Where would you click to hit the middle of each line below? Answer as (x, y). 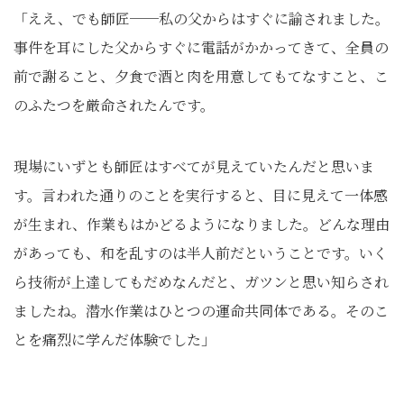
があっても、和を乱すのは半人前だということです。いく (201, 253)
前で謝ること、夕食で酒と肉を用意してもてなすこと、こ (201, 76)
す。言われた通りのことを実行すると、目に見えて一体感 (201, 195)
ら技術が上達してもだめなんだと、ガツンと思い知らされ (201, 282)
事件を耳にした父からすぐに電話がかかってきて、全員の (201, 47)
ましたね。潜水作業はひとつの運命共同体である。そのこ (201, 311)
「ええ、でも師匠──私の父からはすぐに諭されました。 (202, 18)
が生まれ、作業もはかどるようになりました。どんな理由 (202, 224)
